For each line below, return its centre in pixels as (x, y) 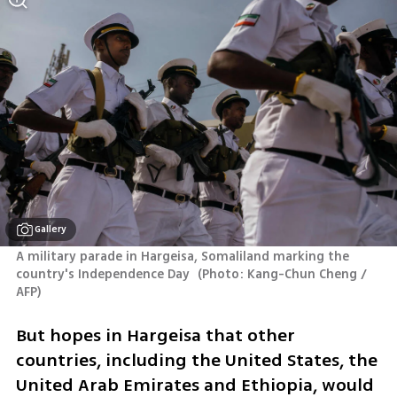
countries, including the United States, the (196, 360)
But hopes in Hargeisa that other (155, 335)
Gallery (51, 230)
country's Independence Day (104, 275)
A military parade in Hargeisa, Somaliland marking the (182, 257)
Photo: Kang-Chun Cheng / (285, 275)
